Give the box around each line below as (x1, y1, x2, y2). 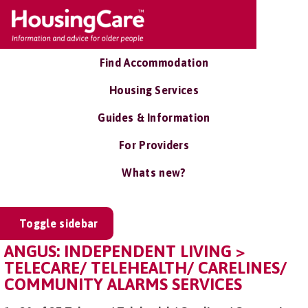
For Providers (118, 139, 190, 151)
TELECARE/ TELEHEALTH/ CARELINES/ (4, 258, 287, 277)
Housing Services (109, 84, 199, 96)
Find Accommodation (99, 56, 209, 69)
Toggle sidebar (19, 217, 98, 230)
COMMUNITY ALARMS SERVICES (4, 275, 242, 294)
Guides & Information (98, 111, 210, 124)
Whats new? (122, 166, 186, 179)
